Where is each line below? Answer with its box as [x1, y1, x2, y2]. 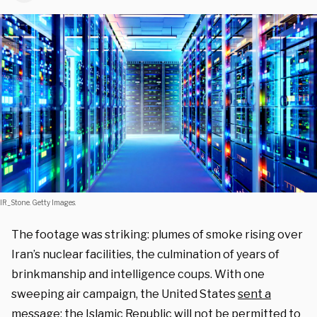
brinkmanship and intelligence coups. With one [11, 267, 265, 281]
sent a [238, 287, 271, 301]
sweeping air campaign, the [11, 287, 161, 301]
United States [161, 287, 238, 301]
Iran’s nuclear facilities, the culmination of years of [11, 247, 279, 261]
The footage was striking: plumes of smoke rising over [11, 227, 303, 241]
